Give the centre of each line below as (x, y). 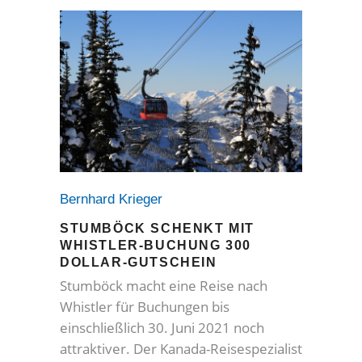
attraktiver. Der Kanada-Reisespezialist (181, 348)
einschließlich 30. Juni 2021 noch (162, 327)
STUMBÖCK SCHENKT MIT (158, 228)
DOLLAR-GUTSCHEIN (139, 262)
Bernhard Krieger (115, 199)
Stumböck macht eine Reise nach (164, 285)
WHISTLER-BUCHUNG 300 (156, 245)
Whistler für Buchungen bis (145, 306)
